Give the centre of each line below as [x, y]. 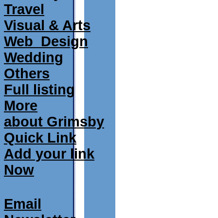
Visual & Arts [47, 25]
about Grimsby [54, 122]
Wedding [34, 57]
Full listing [39, 90]
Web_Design [46, 41]
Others [27, 73]
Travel [24, 9]
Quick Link [40, 138]
